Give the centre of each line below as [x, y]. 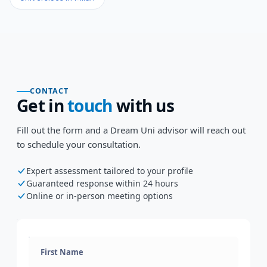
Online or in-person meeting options [100, 196]
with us [143, 105]
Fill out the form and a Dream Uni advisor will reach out [131, 130]
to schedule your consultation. [79, 144]
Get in [42, 105]
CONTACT [49, 91]
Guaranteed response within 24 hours [102, 183]
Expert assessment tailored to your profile [110, 171]
